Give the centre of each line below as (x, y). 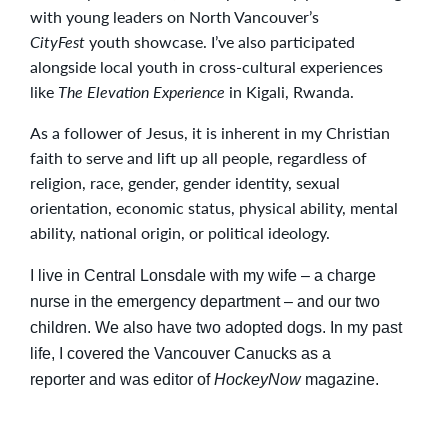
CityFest (57, 42)
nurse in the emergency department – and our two (205, 300)
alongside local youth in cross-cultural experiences (206, 67)
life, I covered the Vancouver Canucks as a (180, 352)
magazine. (340, 378)
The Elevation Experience (141, 92)
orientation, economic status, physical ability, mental (214, 208)
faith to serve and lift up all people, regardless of (198, 158)
